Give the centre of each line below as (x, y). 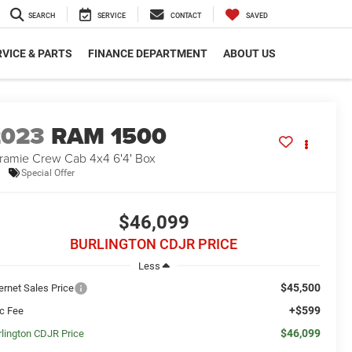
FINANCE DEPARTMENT (148, 54)
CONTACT (186, 16)
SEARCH (42, 16)
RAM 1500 (109, 136)
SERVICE (112, 16)
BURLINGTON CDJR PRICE (154, 244)
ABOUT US (249, 54)
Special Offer (48, 172)
